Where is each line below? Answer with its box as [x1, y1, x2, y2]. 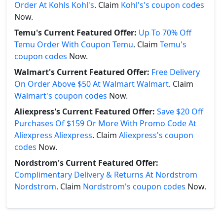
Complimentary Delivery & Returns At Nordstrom [14, 169, 197, 181]
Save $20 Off [157, 106, 203, 117]
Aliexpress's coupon [119, 130, 193, 141]
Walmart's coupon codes [14, 90, 107, 102]
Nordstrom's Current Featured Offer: [14, 157, 158, 169]
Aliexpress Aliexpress [14, 130, 92, 141]
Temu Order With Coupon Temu [14, 39, 133, 50]
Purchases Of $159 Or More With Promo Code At [14, 118, 196, 129]
